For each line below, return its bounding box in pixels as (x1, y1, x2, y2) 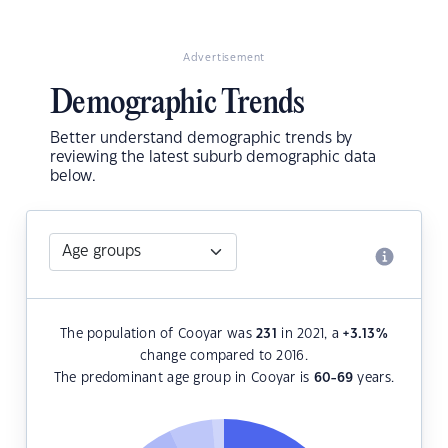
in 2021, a (276, 328, 344, 341)
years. (353, 372, 395, 385)
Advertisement (182, 53, 266, 64)
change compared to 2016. (140, 350, 308, 363)
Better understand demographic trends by (50, 131, 352, 147)
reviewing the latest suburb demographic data (50, 150, 376, 166)
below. (50, 169, 96, 185)
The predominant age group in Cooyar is (53, 372, 314, 385)
